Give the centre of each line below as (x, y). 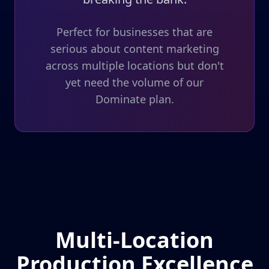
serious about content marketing (134, 49)
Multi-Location (134, 240)
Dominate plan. (134, 99)
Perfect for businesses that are (134, 32)
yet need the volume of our (134, 82)
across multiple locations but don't (134, 65)
